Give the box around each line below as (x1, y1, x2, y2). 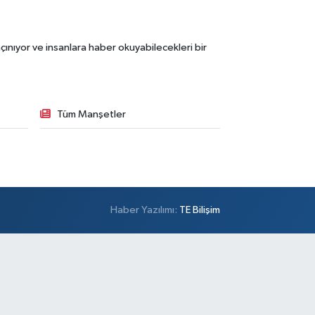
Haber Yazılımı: (110, 204, 180, 215)
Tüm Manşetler (56, 108, 126, 120)
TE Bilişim (179, 204, 221, 215)
